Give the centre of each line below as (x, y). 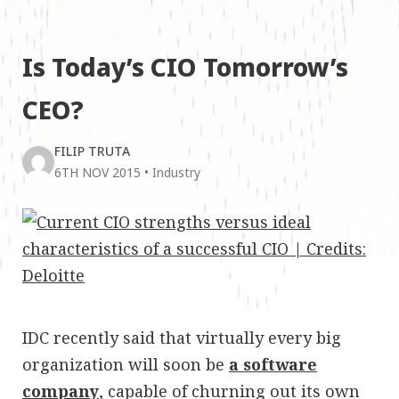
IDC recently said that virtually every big (182, 337)
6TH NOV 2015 (98, 172)
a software (273, 364)
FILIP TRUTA (92, 151)
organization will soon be (126, 364)
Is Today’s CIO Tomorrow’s (185, 66)
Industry (176, 172)
